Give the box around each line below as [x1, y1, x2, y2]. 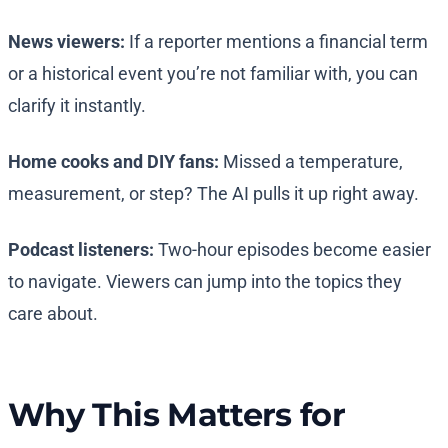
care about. [8, 303, 98, 325]
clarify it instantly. [8, 95, 146, 117]
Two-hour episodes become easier [158, 239, 431, 261]
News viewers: [8, 31, 129, 53]
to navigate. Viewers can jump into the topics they [8, 271, 402, 293]
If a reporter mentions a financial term [129, 31, 428, 53]
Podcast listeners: [8, 239, 158, 261]
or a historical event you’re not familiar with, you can [8, 63, 418, 85]
